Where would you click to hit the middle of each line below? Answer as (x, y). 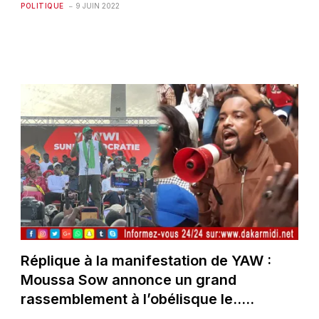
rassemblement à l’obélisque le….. (138, 299)
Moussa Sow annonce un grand (129, 279)
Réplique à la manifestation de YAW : (146, 260)
